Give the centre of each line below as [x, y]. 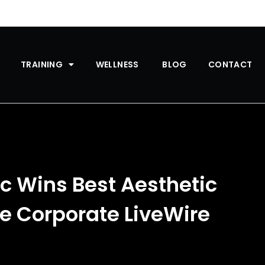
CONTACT [231, 65]
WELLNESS [118, 65]
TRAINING [42, 65]
